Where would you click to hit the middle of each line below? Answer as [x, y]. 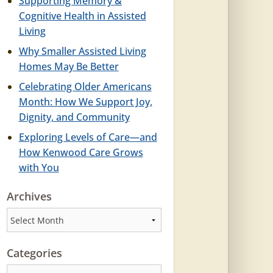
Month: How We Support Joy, [85, 102]
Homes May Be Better [69, 66]
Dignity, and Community [74, 117]
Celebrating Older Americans [85, 87]
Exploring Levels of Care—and [88, 137]
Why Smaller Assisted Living [82, 51]
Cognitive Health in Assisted [82, 16]
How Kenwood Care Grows [81, 152]
